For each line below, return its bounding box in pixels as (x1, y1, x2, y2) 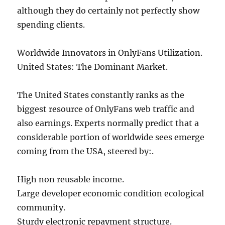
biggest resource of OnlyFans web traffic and (17, 104, 195, 114)
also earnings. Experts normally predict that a (17, 118, 199, 128)
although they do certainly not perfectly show (17, 6, 200, 16)
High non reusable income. (17, 174, 125, 184)
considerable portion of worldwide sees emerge (17, 132, 205, 142)
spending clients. (17, 20, 85, 30)
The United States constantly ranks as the (17, 90, 185, 100)
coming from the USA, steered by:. (17, 146, 154, 156)
